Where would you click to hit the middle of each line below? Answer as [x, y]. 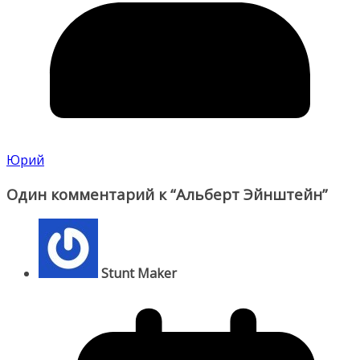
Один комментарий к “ [91, 194]
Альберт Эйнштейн [249, 194]
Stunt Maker [139, 274]
